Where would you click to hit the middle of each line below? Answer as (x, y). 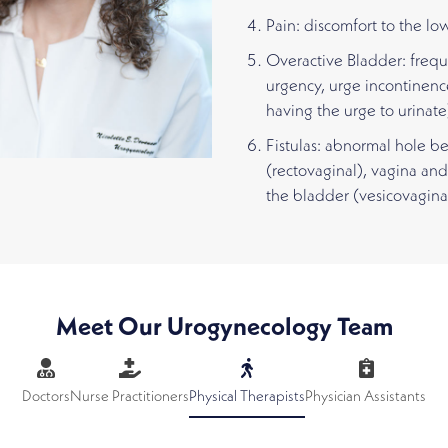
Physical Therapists (247, 397)
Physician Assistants (365, 397)
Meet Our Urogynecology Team (224, 328)
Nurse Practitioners (129, 397)
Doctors (46, 397)
